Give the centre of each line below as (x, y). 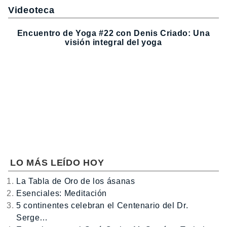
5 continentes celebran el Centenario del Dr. (102, 206)
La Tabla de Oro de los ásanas (76, 181)
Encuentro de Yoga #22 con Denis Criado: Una (113, 33)
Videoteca (31, 10)
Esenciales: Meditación (62, 194)
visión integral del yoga (113, 42)
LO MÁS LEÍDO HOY (57, 163)
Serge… (32, 218)
